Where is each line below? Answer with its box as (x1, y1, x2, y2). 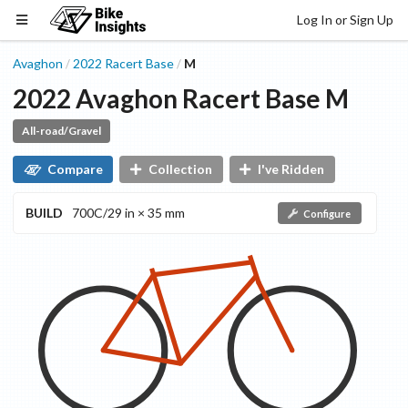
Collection (148, 161, 212, 178)
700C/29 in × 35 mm (72, 204, 185, 220)
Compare (46, 161, 103, 178)
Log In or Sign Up (297, 11, 393, 27)
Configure (302, 207, 351, 219)
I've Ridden (258, 161, 325, 178)
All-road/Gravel (21, 123, 101, 138)
